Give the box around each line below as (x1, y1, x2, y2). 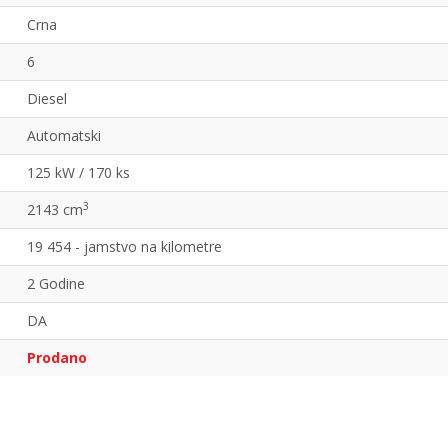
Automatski (27, 126, 101, 146)
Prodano (27, 348, 87, 368)
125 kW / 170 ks (27, 163, 130, 183)
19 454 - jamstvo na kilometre (27, 237, 222, 257)
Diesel (27, 89, 67, 109)
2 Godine (27, 274, 85, 294)
